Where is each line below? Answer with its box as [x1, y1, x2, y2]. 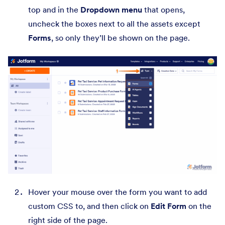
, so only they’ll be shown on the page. [51, 33, 190, 43]
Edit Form [151, 201, 186, 211]
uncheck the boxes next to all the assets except [28, 19, 200, 29]
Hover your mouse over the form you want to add [28, 187, 207, 197]
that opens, [142, 5, 185, 15]
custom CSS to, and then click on [28, 201, 151, 211]
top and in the [28, 5, 80, 15]
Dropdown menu [80, 5, 142, 15]
